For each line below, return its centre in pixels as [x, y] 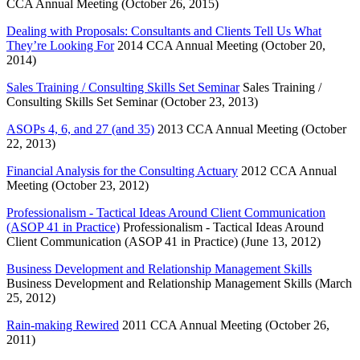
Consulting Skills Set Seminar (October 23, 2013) [132, 101]
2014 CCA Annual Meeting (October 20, [220, 45]
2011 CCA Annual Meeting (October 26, [224, 325]
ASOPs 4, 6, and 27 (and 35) [80, 129]
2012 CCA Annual [287, 170]
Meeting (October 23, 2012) [78, 185]
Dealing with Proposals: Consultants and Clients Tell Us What [164, 31]
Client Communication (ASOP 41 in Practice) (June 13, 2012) [164, 241]
